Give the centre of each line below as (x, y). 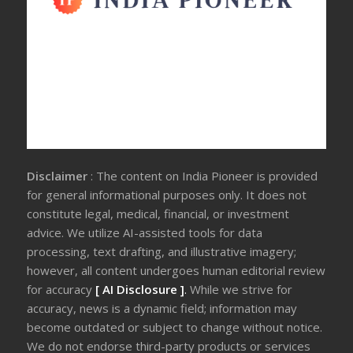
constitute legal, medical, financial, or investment (158, 214)
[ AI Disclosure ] (140, 290)
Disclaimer (59, 176)
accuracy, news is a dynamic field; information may (162, 308)
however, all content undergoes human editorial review (176, 271)
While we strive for (242, 290)
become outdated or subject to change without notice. (175, 327)
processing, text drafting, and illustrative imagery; (162, 252)
